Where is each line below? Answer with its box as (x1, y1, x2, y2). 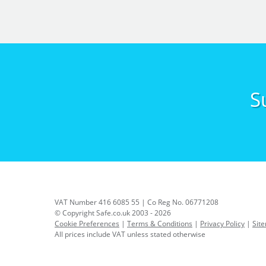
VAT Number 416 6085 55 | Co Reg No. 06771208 (55, 197, 218, 207)
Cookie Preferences (55, 218, 119, 229)
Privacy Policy (200, 218, 245, 229)
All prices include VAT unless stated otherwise (55, 229, 205, 239)
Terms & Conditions (127, 218, 192, 229)
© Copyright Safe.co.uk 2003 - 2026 (55, 207, 171, 218)
